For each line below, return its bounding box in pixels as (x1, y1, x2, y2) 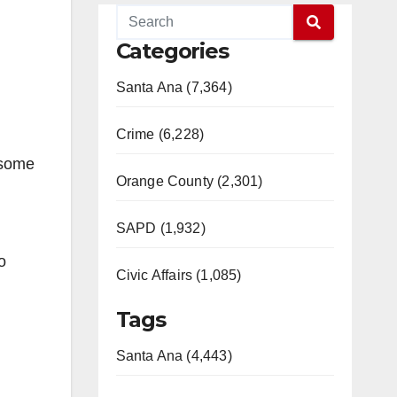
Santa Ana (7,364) (115, 80, 232, 95)
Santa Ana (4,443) (115, 348, 232, 363)
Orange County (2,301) (115, 174, 263, 189)
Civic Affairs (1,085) (115, 268, 242, 283)
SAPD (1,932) (115, 221, 206, 236)
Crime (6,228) (115, 127, 205, 142)
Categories (115, 38, 229, 64)
